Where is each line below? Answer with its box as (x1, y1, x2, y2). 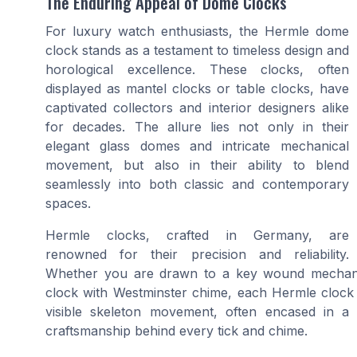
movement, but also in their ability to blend (45, 157, 349, 174)
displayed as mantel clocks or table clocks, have (45, 80, 349, 97)
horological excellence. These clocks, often (45, 61, 349, 78)
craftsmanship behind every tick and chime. (45, 323, 308, 339)
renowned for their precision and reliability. (45, 246, 349, 263)
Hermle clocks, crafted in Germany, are (45, 227, 349, 244)
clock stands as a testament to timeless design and (45, 42, 349, 59)
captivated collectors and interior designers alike (45, 100, 349, 116)
